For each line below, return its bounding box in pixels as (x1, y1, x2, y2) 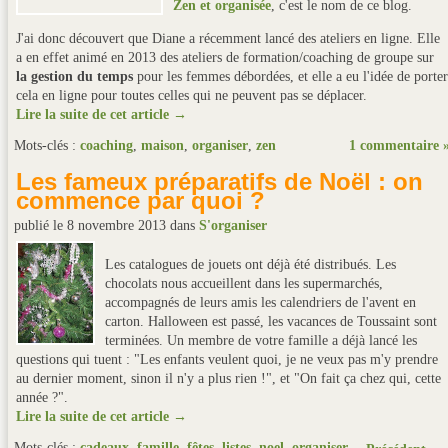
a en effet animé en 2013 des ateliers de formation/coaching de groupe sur (16, 50, 434, 65)
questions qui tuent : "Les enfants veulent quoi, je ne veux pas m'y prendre (16, 352, 438, 367)
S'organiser (199, 218, 267, 233)
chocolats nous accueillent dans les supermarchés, (105, 276, 383, 291)
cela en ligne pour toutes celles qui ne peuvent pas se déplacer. (16, 88, 367, 103)
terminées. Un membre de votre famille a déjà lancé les (105, 333, 417, 348)
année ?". (16, 390, 68, 405)
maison (141, 138, 184, 153)
